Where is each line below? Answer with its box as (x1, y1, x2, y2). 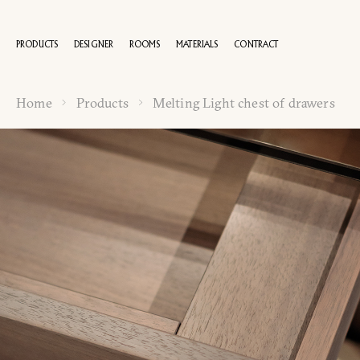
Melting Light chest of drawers (152, 94, 335, 111)
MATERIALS (176, 41, 219, 49)
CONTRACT (234, 41, 279, 49)
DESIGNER (73, 41, 114, 49)
